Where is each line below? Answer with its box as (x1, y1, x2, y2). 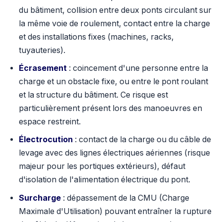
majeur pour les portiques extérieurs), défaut (18, 162, 185, 171)
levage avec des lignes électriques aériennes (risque (18, 148, 210, 158)
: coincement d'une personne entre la (66, 63, 208, 73)
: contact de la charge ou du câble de (72, 135, 211, 145)
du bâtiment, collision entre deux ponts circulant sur (18, 5, 212, 15)
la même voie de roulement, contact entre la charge (18, 18, 210, 28)
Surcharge (18, 193, 61, 203)
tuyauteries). (18, 45, 65, 55)
